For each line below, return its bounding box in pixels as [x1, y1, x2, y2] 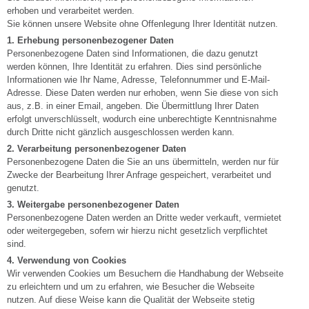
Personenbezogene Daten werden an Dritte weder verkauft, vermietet [7, 212, 281, 223]
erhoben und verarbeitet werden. [7, 6, 134, 17]
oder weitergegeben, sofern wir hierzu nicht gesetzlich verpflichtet [7, 226, 268, 237]
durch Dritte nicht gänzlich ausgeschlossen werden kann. [7, 127, 235, 138]
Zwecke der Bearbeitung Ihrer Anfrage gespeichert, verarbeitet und [7, 170, 271, 181]
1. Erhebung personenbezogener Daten [7, 35, 174, 46]
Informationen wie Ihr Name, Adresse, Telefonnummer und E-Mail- [7, 74, 270, 86]
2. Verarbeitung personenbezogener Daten [7, 143, 186, 154]
